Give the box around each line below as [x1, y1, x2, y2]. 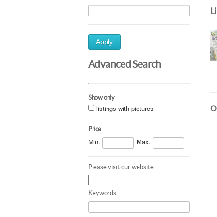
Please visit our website [88, 163, 154, 170]
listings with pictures [96, 103, 154, 113]
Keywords [88, 189, 116, 197]
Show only [88, 93, 115, 101]
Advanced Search [88, 59, 161, 70]
